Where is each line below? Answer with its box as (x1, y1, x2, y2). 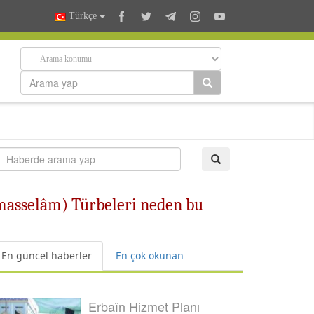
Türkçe (66, 11, 100, 22)
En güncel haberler (1, 249, 92, 262)
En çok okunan (116, 249, 184, 262)
